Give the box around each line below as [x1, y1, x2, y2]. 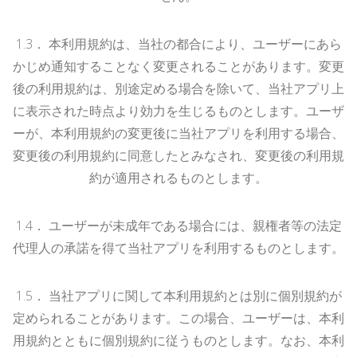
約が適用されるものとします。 [89, 168, 268, 186]
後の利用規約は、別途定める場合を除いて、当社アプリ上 [13, 79, 344, 97]
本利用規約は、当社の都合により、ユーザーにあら [48, 34, 342, 53]
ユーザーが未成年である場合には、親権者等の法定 [48, 216, 342, 234]
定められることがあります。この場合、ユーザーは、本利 [13, 308, 344, 327]
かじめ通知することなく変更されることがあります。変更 [13, 57, 344, 75]
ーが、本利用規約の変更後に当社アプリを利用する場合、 [13, 124, 344, 142]
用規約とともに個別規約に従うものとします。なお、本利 [13, 331, 344, 349]
